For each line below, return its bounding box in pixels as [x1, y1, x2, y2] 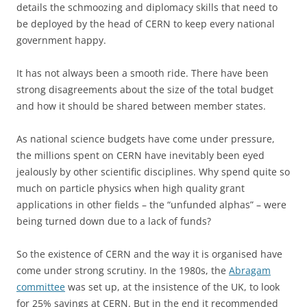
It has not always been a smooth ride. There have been [16, 66, 269, 79]
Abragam [229, 263, 271, 277]
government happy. [16, 33, 106, 47]
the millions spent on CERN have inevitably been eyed [16, 148, 265, 162]
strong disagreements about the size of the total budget [16, 82, 273, 96]
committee [16, 280, 65, 293]
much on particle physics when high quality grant [16, 181, 245, 195]
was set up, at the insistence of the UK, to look [65, 280, 280, 293]
